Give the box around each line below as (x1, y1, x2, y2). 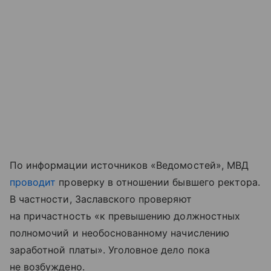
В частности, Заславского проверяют (10, 193, 192, 206)
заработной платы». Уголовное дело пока (10, 244, 210, 256)
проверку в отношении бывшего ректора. (56, 176, 261, 189)
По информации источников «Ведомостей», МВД (10, 159, 249, 172)
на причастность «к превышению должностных (10, 210, 240, 223)
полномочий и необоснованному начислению (10, 227, 229, 240)
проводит (10, 176, 56, 189)
